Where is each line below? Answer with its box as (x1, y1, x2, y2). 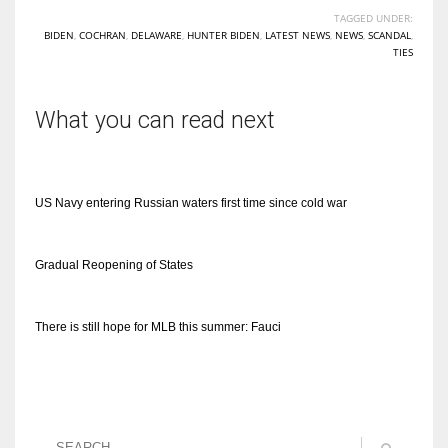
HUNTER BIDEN (187, 27, 260, 42)
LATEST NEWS (265, 27, 330, 42)
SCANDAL (368, 27, 411, 42)
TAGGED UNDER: (334, 10, 413, 25)
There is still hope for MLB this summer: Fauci (35, 319, 281, 334)
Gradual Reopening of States (35, 257, 193, 272)
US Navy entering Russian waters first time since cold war (35, 195, 347, 210)
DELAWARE (131, 27, 182, 42)
